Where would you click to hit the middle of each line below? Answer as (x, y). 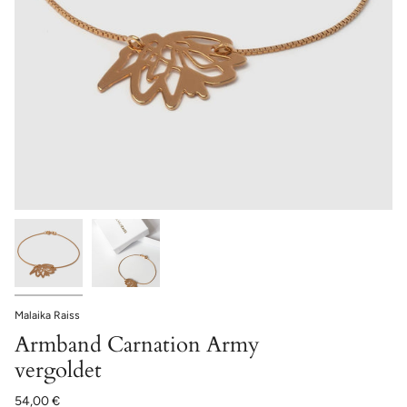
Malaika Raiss (47, 315)
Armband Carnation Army (137, 345)
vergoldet (58, 371)
